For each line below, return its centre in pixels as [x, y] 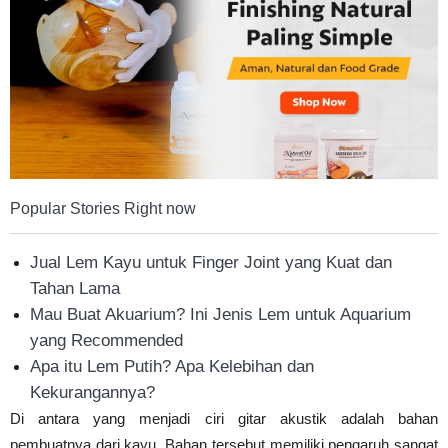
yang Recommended [106, 341]
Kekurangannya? [92, 393]
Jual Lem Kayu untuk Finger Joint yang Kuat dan [211, 263]
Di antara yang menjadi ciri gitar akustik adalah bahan [224, 419]
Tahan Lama [75, 289]
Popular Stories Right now [103, 209]
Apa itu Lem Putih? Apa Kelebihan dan [172, 367]
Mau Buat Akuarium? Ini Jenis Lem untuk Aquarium [220, 315]
